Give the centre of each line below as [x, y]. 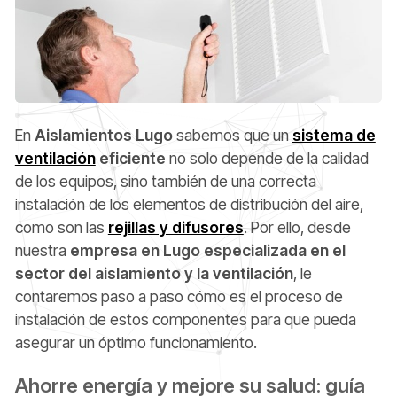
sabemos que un [232, 136]
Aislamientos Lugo [101, 136]
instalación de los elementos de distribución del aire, [189, 205]
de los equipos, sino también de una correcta [165, 182]
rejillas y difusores [175, 228]
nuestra [40, 251]
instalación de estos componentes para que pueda [185, 320]
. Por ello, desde [297, 228]
